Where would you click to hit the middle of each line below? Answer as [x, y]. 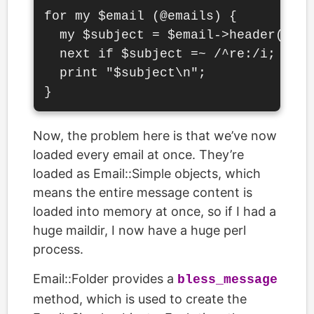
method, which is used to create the [140, 299]
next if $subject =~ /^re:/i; [160, 54]
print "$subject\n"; [125, 73]
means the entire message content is [143, 192]
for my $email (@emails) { [141, 16]
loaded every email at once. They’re [138, 155]
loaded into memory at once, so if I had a [155, 211]
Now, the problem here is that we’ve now [155, 136]
